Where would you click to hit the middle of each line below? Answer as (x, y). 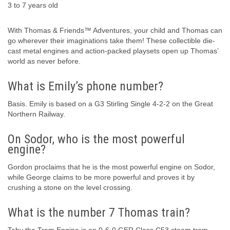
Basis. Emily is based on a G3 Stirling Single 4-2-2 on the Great (110, 104)
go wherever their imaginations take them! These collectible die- (111, 41)
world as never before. (44, 61)
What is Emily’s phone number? (85, 87)
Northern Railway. (36, 114)
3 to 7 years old (33, 5)
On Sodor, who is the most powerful (96, 139)
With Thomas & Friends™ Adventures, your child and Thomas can (115, 31)
